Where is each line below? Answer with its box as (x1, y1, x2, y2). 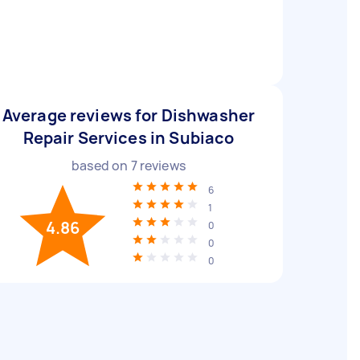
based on (72, 157, 131, 174)
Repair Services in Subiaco (22, 127, 235, 149)
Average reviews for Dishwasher (2, 104, 256, 126)
